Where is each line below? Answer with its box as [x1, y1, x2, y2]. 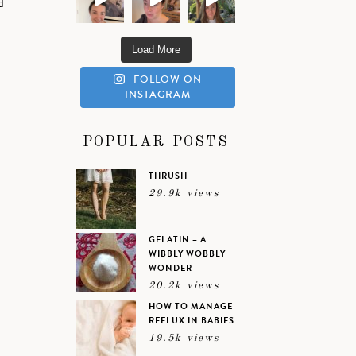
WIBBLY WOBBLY [149, 247, 226, 260]
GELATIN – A [149, 233, 207, 246]
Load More [131, 43, 180, 56]
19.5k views [149, 332, 220, 343]
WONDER [149, 261, 192, 274]
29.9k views [149, 188, 220, 199]
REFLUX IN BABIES [149, 314, 234, 327]
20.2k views [149, 280, 220, 291]
